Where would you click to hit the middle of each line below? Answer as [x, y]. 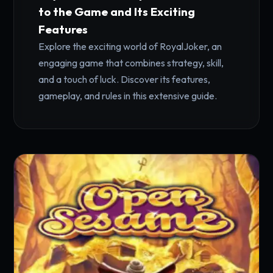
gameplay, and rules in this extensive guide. [128, 96]
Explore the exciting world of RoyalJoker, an [130, 46]
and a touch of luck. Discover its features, [125, 79]
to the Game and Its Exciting [117, 12]
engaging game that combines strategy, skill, [131, 63]
